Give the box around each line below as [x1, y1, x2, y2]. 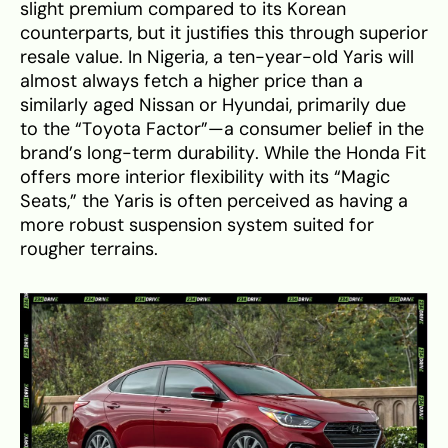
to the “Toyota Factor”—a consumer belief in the [20, 118, 424, 141]
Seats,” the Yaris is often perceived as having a [20, 190, 408, 213]
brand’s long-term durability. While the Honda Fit [20, 142, 426, 165]
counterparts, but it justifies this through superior [20, 22, 428, 45]
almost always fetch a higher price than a [20, 70, 363, 93]
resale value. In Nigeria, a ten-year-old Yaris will [20, 46, 414, 69]
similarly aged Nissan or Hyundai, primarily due [20, 94, 406, 117]
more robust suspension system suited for [20, 214, 374, 237]
